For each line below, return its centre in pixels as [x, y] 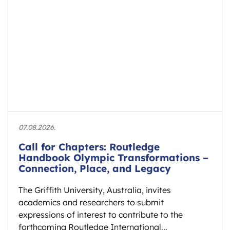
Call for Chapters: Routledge [89, 147]
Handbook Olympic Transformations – [113, 157]
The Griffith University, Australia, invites [95, 190]
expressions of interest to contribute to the [101, 214]
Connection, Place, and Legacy [95, 168]
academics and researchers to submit [91, 202]
